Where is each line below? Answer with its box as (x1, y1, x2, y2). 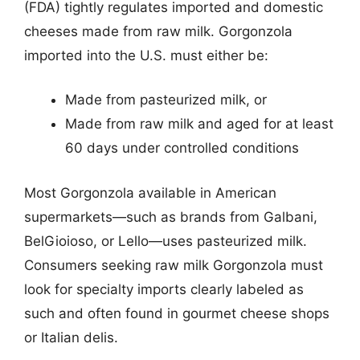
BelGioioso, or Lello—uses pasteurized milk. (24, 232, 307, 249)
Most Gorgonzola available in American (24, 184, 276, 201)
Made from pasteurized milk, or (65, 92, 267, 108)
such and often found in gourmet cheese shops (24, 305, 329, 321)
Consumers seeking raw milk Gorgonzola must (24, 256, 323, 273)
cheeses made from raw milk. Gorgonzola (24, 22, 292, 39)
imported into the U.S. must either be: (24, 47, 268, 63)
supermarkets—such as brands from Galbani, (24, 208, 317, 225)
